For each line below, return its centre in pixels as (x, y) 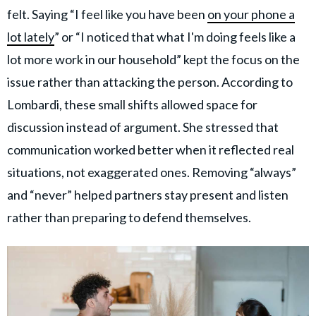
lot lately (31, 37)
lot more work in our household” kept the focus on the (153, 60)
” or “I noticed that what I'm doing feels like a (175, 37)
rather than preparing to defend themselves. (129, 218)
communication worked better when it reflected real (151, 150)
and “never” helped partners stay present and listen (148, 195)
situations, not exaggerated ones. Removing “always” (152, 172)
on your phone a (251, 14)
